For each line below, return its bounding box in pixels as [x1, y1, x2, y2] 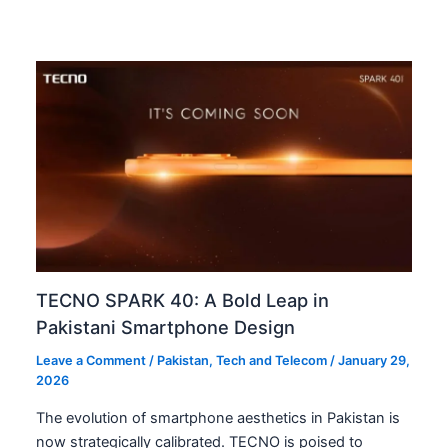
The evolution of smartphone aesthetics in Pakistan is [36, 409, 401, 428]
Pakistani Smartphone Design [36, 315, 296, 338]
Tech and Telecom [216, 353, 328, 369]
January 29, [338, 353, 411, 369]
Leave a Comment [36, 353, 147, 369]
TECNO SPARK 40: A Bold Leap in [36, 288, 330, 311]
